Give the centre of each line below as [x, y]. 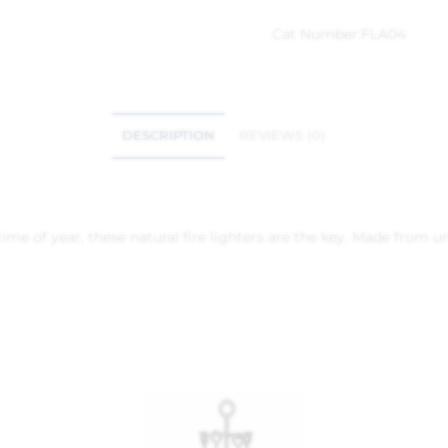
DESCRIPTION [168, 135]
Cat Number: [316, 34]
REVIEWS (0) [282, 135]
